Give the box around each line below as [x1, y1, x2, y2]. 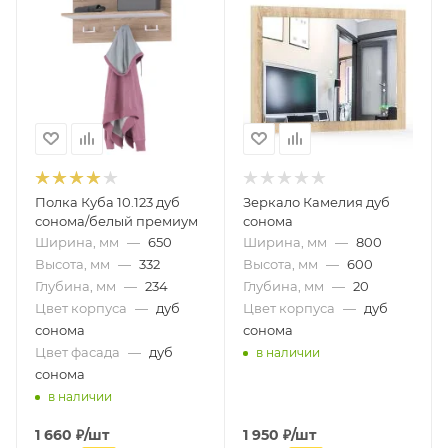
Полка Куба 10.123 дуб [35, 193, 180, 210]
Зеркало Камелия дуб [242, 193, 390, 210]
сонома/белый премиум [35, 212, 198, 229]
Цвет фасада [35, 343, 120, 360]
